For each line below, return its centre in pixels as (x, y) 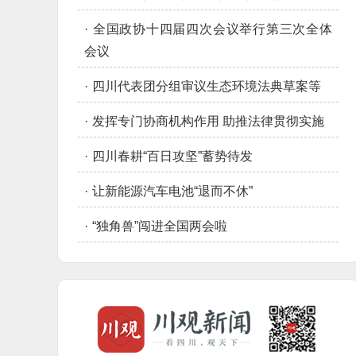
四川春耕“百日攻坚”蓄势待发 (172, 156)
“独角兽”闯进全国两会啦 (160, 226)
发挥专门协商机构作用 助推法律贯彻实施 (208, 121)
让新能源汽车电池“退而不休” (172, 191)
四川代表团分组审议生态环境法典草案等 (207, 86)
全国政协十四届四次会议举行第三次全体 (212, 29)
